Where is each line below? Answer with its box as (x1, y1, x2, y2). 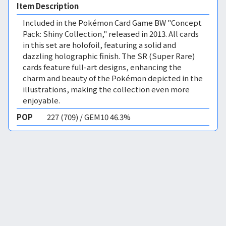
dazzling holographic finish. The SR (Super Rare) (23, 50, 195, 61)
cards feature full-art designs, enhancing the (23, 62, 182, 72)
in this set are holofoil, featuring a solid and (23, 39, 176, 50)
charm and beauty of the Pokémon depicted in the (23, 73, 203, 83)
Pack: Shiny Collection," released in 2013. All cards (23, 28, 199, 39)
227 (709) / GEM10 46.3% (47, 111, 131, 122)
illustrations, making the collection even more (23, 84, 190, 94)
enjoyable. (23, 95, 60, 105)
